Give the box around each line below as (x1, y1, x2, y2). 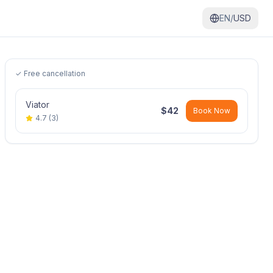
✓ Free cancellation (15, 69, 85, 78)
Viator (26, 99, 49, 110)
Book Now (193, 106, 230, 115)
